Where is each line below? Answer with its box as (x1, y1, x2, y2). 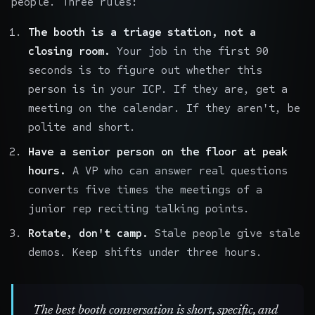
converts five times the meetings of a (28, 182, 262, 196)
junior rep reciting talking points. (28, 201, 250, 215)
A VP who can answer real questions (66, 163, 288, 177)
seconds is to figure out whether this (28, 63, 262, 77)
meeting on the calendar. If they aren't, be (28, 101, 300, 115)
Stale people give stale (148, 226, 300, 240)
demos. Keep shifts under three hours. (28, 245, 262, 259)
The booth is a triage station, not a (28, 25, 256, 39)
